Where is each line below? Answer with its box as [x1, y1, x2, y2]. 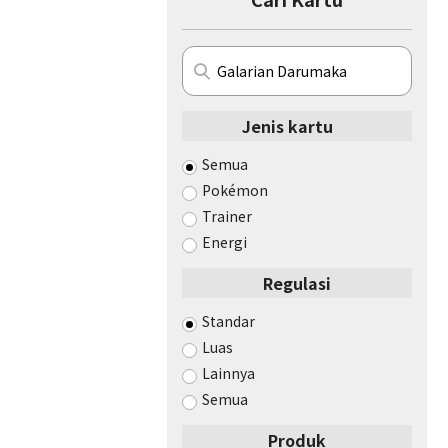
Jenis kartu [241, 114, 333, 138]
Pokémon [202, 180, 268, 200]
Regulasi [263, 271, 331, 295]
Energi [202, 232, 247, 252]
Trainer [202, 206, 252, 226]
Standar [202, 311, 255, 331]
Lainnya [202, 363, 255, 383]
